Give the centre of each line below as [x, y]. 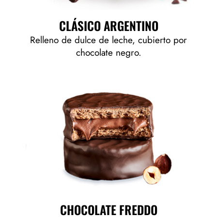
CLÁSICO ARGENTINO [108, 25]
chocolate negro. [108, 52]
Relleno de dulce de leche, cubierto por [108, 40]
